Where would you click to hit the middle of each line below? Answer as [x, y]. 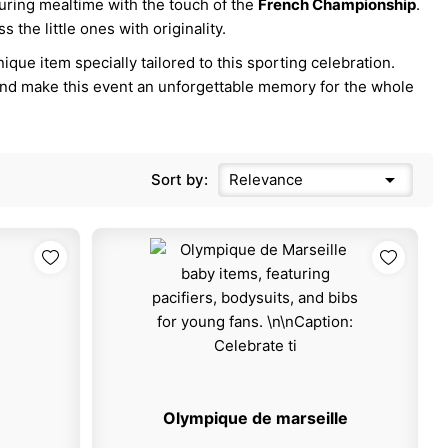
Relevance [266, 180]
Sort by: [179, 180]
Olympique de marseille [255, 418]
